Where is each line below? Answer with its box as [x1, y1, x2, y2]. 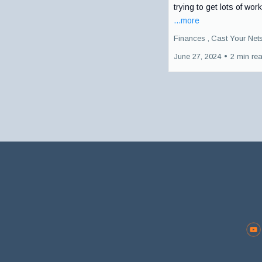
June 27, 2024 [174, 51, 221, 61]
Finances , [174, 33, 209, 43]
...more [174, 15, 199, 25]
